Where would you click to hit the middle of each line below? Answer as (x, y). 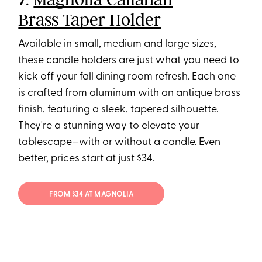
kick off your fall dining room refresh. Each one (127, 77)
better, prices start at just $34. (87, 159)
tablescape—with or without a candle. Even (120, 143)
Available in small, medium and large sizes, (118, 44)
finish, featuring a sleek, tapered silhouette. (118, 110)
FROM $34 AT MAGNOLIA (92, 194)
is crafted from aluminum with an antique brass (130, 94)
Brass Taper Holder (90, 20)
